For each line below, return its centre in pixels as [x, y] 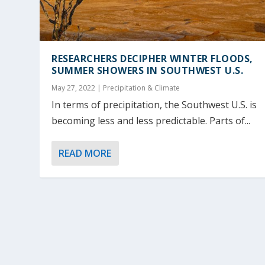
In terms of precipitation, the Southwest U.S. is [154, 104]
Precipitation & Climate [142, 88]
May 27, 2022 [74, 88]
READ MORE [85, 153]
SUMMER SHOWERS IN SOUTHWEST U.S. [148, 70]
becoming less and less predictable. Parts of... [151, 120]
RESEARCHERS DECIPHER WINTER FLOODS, [152, 58]
